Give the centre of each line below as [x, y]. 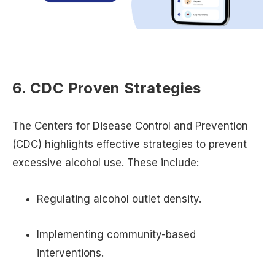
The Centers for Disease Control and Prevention [130, 126]
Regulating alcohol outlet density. [119, 199]
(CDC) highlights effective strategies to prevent [130, 144]
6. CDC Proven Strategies [107, 88]
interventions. [70, 253]
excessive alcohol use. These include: [106, 162]
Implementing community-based [116, 235]
